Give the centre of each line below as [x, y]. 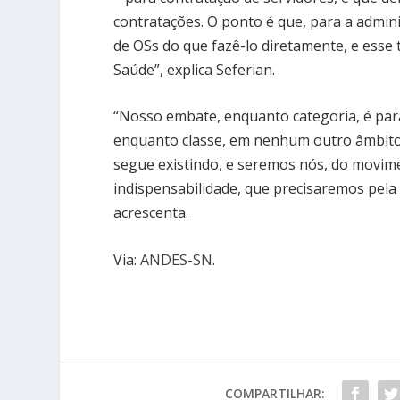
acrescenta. [151, 213]
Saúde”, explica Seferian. [195, 69]
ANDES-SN [177, 259]
